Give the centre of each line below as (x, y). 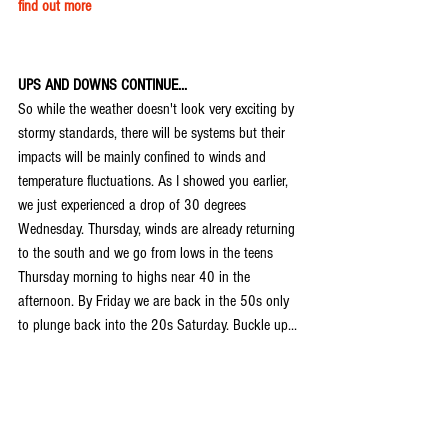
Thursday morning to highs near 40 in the (136, 277)
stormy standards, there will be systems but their (153, 133)
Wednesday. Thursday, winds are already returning (158, 229)
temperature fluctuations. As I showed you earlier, (155, 181)
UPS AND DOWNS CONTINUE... (102, 85)
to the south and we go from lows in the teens (147, 253)
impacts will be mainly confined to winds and (144, 157)
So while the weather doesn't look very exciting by (158, 109)
